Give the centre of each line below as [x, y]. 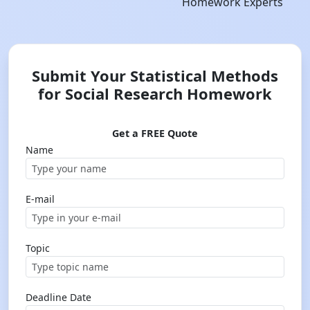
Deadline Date [58, 297]
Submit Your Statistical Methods [155, 75]
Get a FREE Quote [155, 133]
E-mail [40, 199]
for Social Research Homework [155, 93]
